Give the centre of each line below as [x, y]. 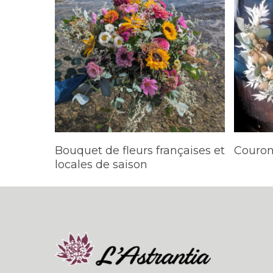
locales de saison [101, 165]
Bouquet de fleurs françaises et [140, 151]
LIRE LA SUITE [146, 145]
